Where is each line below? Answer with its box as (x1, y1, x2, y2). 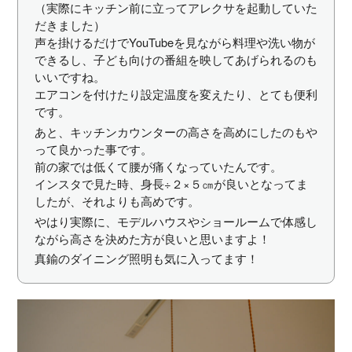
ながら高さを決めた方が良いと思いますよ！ (34, 229, 270, 247)
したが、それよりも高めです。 (34, 192, 200, 209)
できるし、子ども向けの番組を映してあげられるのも (34, 51, 317, 68)
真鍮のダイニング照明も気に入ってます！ (34, 250, 258, 267)
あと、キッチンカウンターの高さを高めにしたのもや (34, 123, 317, 140)
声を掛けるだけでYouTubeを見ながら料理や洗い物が (34, 34, 315, 51)
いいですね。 (34, 68, 105, 86)
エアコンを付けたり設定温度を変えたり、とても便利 (34, 86, 317, 103)
